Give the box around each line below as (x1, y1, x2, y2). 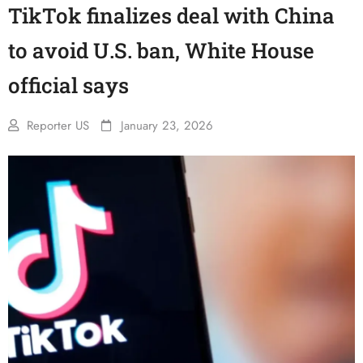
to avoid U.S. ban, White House (8, 36, 314, 64)
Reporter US (27, 117, 89, 135)
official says (8, 71, 129, 99)
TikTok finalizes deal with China (8, 2, 335, 29)
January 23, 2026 (121, 117, 213, 135)
